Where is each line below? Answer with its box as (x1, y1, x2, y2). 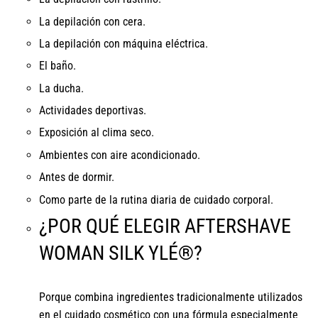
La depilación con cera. (39, 14, 146, 28)
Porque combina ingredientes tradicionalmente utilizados (39, 290, 302, 305)
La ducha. (39, 81, 84, 95)
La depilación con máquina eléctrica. (39, 36, 208, 50)
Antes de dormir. (39, 170, 114, 185)
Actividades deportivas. (39, 104, 146, 118)
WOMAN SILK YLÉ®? (39, 241, 202, 265)
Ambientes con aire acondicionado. (39, 148, 200, 162)
